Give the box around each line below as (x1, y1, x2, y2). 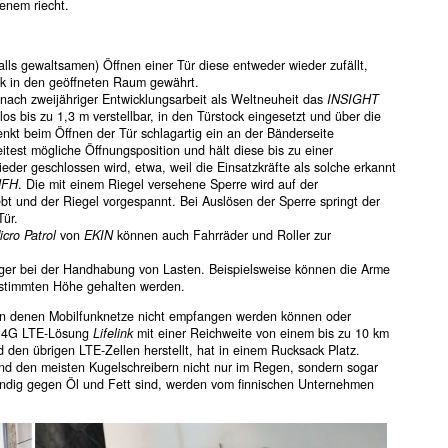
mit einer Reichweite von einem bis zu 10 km (132, 323, 389, 342)
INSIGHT (326, 90, 379, 109)
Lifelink (92, 323, 133, 342)
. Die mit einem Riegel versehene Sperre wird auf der (17, 175, 318, 194)
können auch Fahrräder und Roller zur (112, 226, 331, 245)
